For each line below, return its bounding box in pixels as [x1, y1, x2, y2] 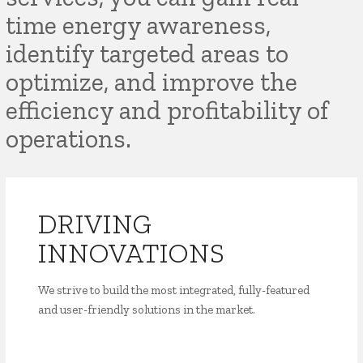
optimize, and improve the [6, 66, 298, 97]
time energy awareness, [6, 10, 271, 41]
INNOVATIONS [38, 237, 226, 270]
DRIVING [38, 207, 153, 241]
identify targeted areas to [6, 38, 289, 69]
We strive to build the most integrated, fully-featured [38, 283, 310, 297]
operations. [6, 123, 132, 154]
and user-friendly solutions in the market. [38, 302, 256, 317]
